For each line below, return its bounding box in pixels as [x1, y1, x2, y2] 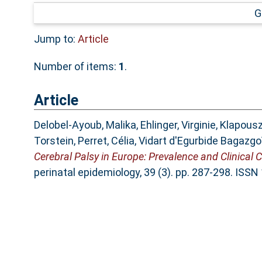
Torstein [33, 135, 74, 147]
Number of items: [33, 60, 119, 73]
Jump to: [33, 32, 78, 45]
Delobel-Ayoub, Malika [33, 119, 136, 132]
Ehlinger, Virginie [140, 119, 216, 132]
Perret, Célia [77, 135, 135, 147]
